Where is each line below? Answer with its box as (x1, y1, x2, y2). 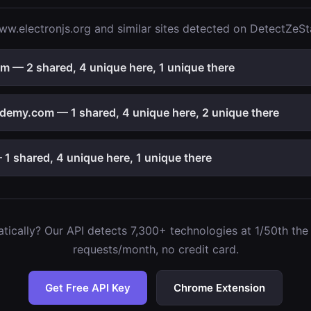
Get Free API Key (45, 281, 131, 294)
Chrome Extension (174, 281, 265, 294)
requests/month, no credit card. (72, 242, 239, 256)
